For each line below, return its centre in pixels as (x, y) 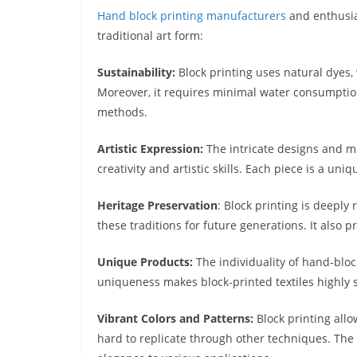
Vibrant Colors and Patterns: (177, 319)
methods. (122, 112)
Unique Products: (145, 262)
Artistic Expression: (152, 149)
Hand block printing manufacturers (192, 16)
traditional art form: (150, 36)
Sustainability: (136, 73)
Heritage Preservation (157, 206)
